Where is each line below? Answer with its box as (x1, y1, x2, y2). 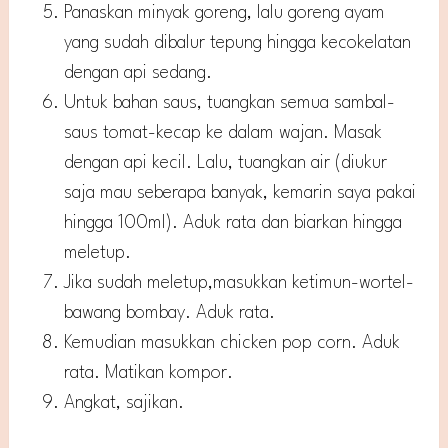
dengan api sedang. (64, 64, 213, 83)
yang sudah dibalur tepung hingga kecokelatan (64, 34, 412, 53)
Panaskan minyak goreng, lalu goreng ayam (64, 4, 386, 23)
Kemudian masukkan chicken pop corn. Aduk (64, 334, 401, 353)
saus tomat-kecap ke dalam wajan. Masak (64, 124, 383, 143)
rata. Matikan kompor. (64, 364, 234, 383)
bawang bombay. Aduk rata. (64, 304, 276, 323)
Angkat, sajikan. (64, 394, 185, 413)
